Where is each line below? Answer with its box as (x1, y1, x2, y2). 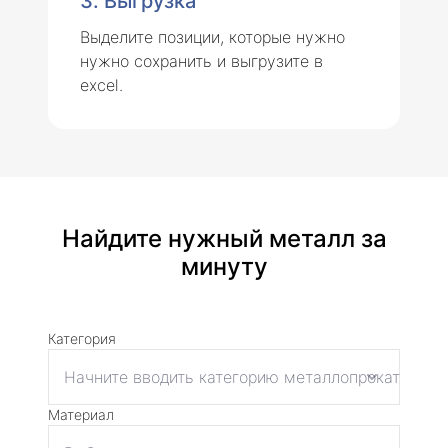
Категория (48, 329, 116, 347)
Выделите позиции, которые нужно (80, 26, 345, 47)
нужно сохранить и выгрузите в (80, 50, 323, 71)
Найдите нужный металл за (61, 223, 387, 253)
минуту (180, 251, 268, 281)
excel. (80, 74, 123, 95)
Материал (48, 405, 114, 423)
